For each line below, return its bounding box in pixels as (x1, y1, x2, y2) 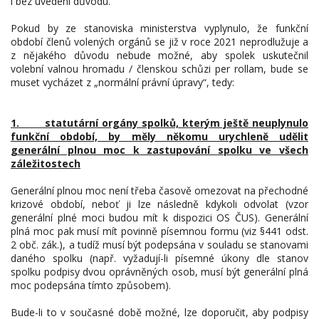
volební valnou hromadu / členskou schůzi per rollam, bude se (11, 62, 308, 75)
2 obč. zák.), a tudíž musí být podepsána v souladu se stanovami (11, 238, 308, 251)
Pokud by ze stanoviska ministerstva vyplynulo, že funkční (11, 21, 308, 35)
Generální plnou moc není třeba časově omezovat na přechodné (11, 184, 308, 197)
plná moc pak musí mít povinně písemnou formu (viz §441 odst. (11, 224, 308, 238)
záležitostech (11, 157, 80, 170)
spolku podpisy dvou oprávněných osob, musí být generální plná (11, 265, 308, 278)
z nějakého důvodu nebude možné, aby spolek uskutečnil (11, 48, 308, 62)
